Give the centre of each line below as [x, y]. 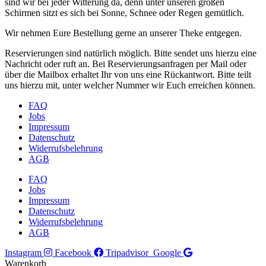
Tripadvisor [127, 252]
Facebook [73, 252]
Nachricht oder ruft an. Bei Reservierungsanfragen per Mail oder [126, 64]
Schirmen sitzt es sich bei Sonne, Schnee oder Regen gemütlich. [124, 12]
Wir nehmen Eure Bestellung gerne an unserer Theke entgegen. [123, 33]
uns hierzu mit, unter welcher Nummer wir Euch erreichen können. [130, 85]
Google [167, 252]
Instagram [23, 252]
